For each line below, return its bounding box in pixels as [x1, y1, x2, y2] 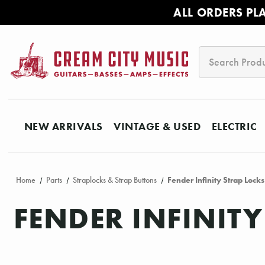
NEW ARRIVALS [24, 119, 103, 133]
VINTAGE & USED [113, 119, 201, 133]
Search [199, 47, 229, 61]
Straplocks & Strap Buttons [72, 175, 157, 186]
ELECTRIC [211, 119, 257, 133]
